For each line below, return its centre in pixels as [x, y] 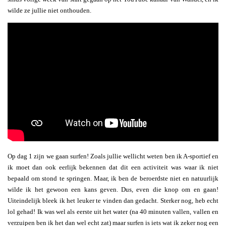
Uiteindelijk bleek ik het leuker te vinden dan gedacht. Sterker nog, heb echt [113, 201]
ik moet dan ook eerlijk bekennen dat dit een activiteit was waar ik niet [113, 167]
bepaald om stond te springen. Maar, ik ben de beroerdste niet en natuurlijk [113, 179]
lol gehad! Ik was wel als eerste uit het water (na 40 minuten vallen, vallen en [113, 212]
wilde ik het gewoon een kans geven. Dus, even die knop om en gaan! [113, 190]
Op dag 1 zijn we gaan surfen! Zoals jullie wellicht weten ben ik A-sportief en [113, 156]
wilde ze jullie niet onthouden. [49, 10]
